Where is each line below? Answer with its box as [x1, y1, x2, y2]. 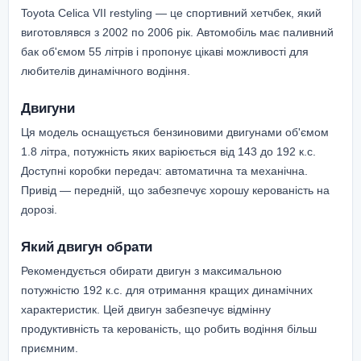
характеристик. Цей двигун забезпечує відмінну [21, 302, 271, 316]
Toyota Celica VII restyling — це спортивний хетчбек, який [21, 6, 322, 19]
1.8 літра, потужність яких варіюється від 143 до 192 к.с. [21, 144, 316, 158]
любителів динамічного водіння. [21, 64, 190, 77]
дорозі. [21, 202, 57, 216]
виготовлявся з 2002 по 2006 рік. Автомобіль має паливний [21, 25, 334, 39]
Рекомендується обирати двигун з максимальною [21, 263, 282, 277]
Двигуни [21, 99, 75, 116]
